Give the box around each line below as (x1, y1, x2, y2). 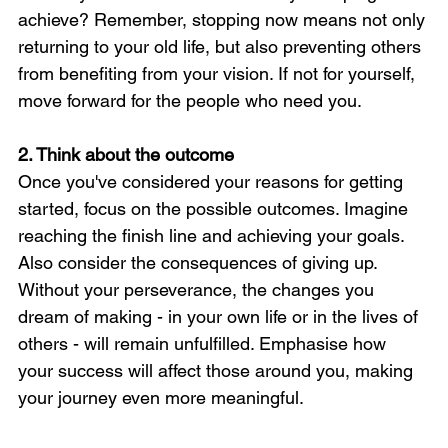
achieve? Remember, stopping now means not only (18, 9, 430, 31)
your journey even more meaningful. (18, 387, 304, 409)
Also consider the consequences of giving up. (18, 252, 382, 274)
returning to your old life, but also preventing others (18, 36, 426, 58)
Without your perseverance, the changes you (18, 279, 379, 301)
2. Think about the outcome (18, 144, 234, 166)
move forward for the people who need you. (18, 90, 362, 112)
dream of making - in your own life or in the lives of (18, 306, 423, 328)
